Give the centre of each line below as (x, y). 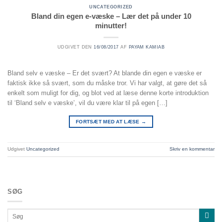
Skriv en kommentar (192, 149)
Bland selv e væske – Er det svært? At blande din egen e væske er (105, 73)
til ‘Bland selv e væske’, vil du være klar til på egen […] (87, 103)
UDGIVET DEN (76, 47)
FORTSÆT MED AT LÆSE (108, 121)
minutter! (111, 26)
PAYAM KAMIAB (147, 47)
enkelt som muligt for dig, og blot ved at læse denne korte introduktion (108, 93)
